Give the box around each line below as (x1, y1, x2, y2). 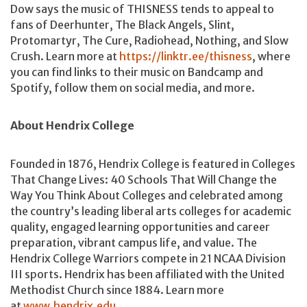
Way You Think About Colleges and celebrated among (10, 188, 283, 202)
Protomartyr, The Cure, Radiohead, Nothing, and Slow (10, 33, 288, 47)
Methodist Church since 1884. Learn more (10, 282, 224, 297)
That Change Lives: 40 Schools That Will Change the (10, 172, 277, 186)
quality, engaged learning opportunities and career (10, 219, 270, 234)
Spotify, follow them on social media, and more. (10, 80, 257, 95)
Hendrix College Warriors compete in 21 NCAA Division (10, 251, 286, 265)
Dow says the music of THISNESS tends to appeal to (10, 1, 274, 16)
